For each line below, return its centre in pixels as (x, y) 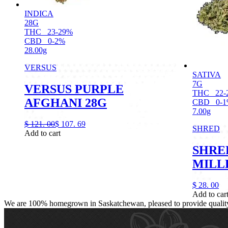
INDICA (39, 13)
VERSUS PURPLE (74, 89)
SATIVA (207, 74)
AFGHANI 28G (66, 103)
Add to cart (42, 133)
